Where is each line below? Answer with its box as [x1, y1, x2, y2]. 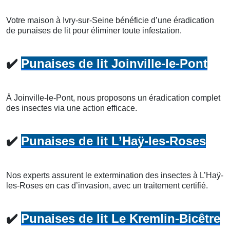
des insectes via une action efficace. [6, 103, 137, 112]
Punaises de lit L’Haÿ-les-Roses [21, 133, 206, 148]
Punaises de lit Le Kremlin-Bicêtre [21, 211, 220, 225]
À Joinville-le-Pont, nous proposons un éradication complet [6, 93, 220, 102]
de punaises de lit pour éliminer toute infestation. [6, 26, 182, 35]
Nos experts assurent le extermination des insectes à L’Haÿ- [6, 170, 223, 180]
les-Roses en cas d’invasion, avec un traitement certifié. [6, 181, 208, 190]
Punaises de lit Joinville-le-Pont [21, 56, 207, 70]
